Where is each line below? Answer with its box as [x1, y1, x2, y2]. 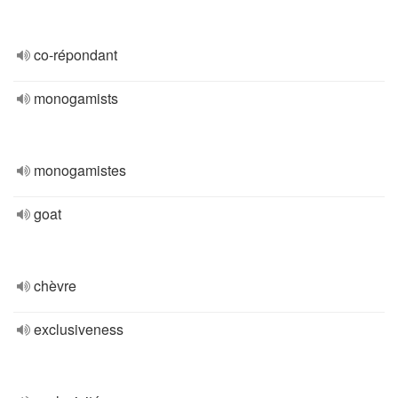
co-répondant [34, 44, 117, 65]
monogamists [34, 88, 118, 108]
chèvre [34, 275, 76, 296]
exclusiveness [34, 319, 123, 339]
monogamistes [34, 160, 126, 180]
